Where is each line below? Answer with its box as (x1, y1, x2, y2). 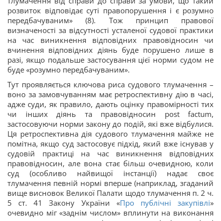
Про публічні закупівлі (119, 198, 211, 208)
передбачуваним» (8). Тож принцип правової (7, 15, 214, 25)
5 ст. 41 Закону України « (7, 198, 120, 208)
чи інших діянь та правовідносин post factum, (7, 109, 214, 119)
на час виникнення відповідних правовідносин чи (7, 35, 214, 45)
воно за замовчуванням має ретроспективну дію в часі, (7, 89, 214, 99)
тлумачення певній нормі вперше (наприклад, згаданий (7, 178, 214, 188)
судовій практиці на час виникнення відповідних (7, 148, 214, 158)
